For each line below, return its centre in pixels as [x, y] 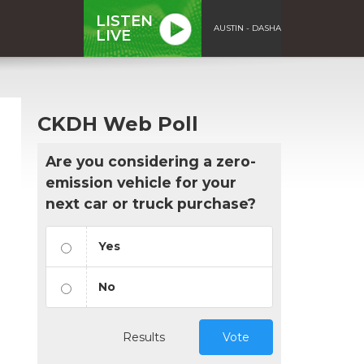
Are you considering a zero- [151, 161]
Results [144, 337]
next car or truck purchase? [151, 203]
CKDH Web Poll [118, 123]
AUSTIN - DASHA [247, 28]
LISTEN [124, 21]
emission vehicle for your [141, 182]
